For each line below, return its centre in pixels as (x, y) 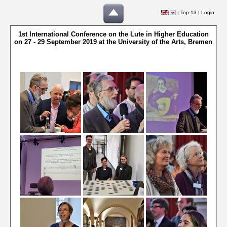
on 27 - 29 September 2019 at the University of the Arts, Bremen (113, 42)
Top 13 (188, 12)
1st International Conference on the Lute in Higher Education (113, 34)
